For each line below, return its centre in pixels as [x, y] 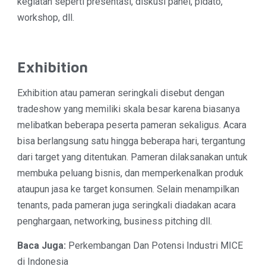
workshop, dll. [45, 18]
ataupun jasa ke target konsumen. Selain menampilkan [128, 189]
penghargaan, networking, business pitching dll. [114, 221]
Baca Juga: [42, 246]
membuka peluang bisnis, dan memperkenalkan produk [130, 173]
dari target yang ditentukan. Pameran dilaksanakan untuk [132, 157]
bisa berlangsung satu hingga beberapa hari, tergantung [131, 141]
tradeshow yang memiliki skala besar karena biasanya [128, 109]
